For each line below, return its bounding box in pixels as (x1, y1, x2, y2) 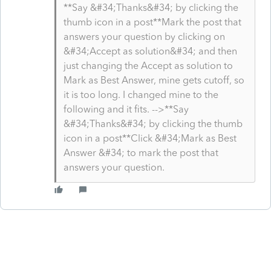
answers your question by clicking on (63, 30, 225, 42)
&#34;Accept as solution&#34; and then (63, 45, 237, 57)
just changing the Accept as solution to (63, 59, 233, 71)
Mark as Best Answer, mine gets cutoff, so (63, 74, 244, 86)
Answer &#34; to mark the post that (63, 146, 218, 158)
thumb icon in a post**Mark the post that (63, 16, 241, 28)
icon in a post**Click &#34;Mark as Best (63, 132, 237, 144)
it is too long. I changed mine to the (63, 88, 218, 100)
